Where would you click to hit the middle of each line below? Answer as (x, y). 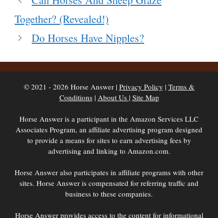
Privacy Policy (141, 87)
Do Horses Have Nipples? (88, 38)
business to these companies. (109, 194)
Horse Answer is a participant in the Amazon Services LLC (109, 119)
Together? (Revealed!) (62, 19)
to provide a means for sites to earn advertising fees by (109, 140)
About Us (113, 98)
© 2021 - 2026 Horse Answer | (71, 87)
